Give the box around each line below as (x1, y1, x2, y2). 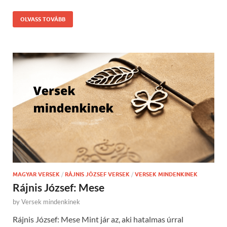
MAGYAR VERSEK (13, 171, 60, 178)
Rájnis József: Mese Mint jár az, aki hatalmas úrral (13, 214, 183, 224)
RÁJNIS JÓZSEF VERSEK (65, 171, 130, 178)
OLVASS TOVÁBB (20, 16, 65, 23)
